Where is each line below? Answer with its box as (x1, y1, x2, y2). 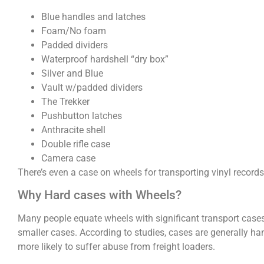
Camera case (41, 152, 95, 164)
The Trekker (41, 95, 90, 107)
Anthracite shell (41, 124, 105, 136)
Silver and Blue (41, 67, 103, 79)
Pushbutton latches (41, 110, 122, 121)
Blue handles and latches (41, 11, 146, 22)
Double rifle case (41, 138, 110, 150)
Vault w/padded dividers (41, 81, 143, 93)
